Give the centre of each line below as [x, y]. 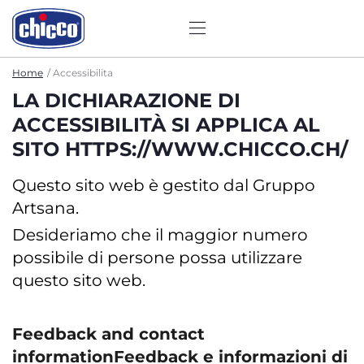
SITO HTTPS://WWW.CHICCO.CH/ [180, 149]
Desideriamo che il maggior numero [160, 235]
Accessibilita [83, 73]
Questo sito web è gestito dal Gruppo [164, 185]
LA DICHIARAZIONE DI [126, 100]
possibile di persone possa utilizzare [157, 258]
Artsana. [45, 208]
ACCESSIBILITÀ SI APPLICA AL [166, 125]
